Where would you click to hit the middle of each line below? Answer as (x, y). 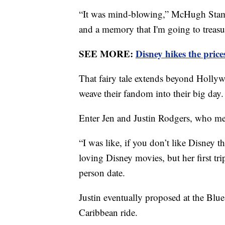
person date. (102, 172)
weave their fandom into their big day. (151, 93)
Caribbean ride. (108, 212)
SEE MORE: (107, 53)
